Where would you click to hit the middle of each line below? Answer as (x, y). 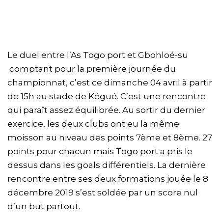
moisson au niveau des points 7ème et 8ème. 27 (110, 137)
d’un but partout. (44, 206)
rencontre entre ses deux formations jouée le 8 (108, 179)
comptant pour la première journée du (92, 69)
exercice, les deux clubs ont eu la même (93, 124)
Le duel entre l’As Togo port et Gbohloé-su (98, 55)
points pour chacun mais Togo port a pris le (100, 151)
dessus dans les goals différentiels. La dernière (107, 165)
